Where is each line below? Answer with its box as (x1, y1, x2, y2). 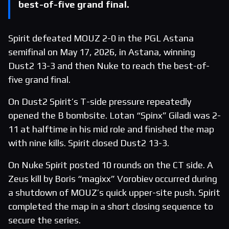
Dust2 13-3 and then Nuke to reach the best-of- (8, 60, 210, 72)
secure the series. (8, 215, 81, 226)
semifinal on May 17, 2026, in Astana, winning (8, 47, 195, 58)
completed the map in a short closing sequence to (8, 201, 213, 212)
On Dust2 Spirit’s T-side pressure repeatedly (8, 96, 191, 107)
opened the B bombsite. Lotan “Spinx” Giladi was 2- (8, 110, 221, 121)
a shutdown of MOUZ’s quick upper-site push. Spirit (8, 187, 220, 198)
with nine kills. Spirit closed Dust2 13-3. (8, 138, 169, 149)
